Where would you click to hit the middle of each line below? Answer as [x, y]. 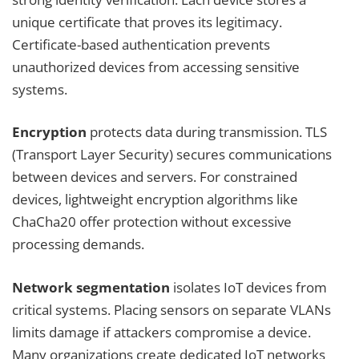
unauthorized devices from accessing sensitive [156, 67]
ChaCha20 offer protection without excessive [152, 222]
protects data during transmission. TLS [207, 132]
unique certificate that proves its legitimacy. [147, 22]
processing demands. [78, 244]
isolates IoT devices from [248, 287]
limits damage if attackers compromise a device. [161, 332]
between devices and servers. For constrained [155, 177]
